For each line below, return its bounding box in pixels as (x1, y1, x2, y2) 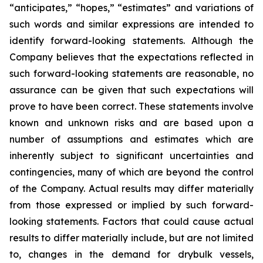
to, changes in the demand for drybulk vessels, (9, 248, 254, 260)
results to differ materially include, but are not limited (9, 232, 254, 244)
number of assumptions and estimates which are (9, 133, 254, 145)
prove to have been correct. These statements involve (9, 100, 254, 112)
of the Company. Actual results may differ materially (9, 183, 254, 194)
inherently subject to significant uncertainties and (9, 150, 254, 161)
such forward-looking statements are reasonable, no (9, 68, 254, 79)
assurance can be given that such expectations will (9, 84, 254, 96)
